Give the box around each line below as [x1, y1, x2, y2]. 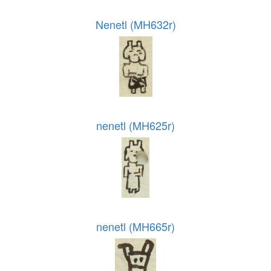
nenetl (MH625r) [96, 117, 175, 134]
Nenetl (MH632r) [95, 16, 176, 33]
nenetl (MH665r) [96, 218, 175, 235]
